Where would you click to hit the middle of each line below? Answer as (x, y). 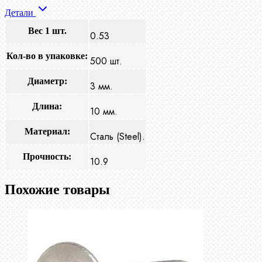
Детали (20, 13)
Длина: (47, 106)
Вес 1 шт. (47, 31)
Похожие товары (57, 190)
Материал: (47, 132)
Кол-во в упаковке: (47, 56)
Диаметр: (47, 81)
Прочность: (47, 157)
